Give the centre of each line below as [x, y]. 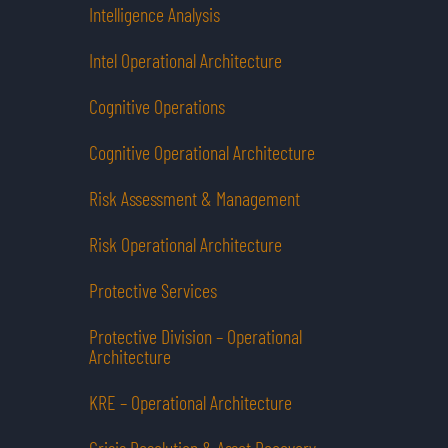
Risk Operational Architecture [185, 244]
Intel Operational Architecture [185, 60]
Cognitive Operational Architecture [202, 152]
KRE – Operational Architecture [190, 402]
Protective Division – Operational [195, 336]
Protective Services [153, 290]
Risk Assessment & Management [194, 198]
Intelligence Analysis [154, 14]
